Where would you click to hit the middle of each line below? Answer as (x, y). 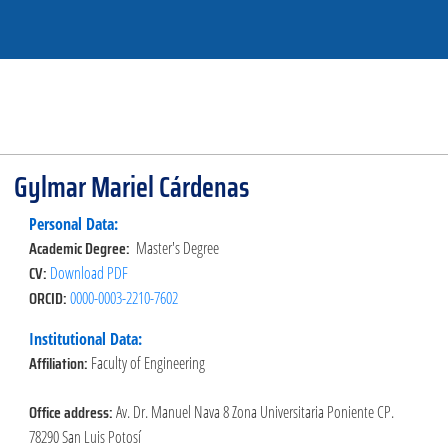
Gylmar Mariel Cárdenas (131, 186)
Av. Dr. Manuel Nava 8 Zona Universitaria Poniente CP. (254, 411)
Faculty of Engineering (147, 362)
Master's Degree (177, 247)
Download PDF (88, 272)
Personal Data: (73, 223)
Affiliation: (59, 363)
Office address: (72, 412)
